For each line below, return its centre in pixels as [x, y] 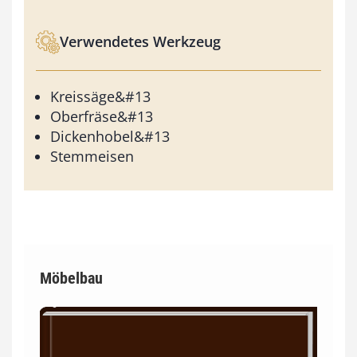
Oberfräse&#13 [102, 116]
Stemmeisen [92, 156]
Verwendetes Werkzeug [140, 42]
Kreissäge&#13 [100, 96]
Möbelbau [71, 278]
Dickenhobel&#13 [110, 136]
